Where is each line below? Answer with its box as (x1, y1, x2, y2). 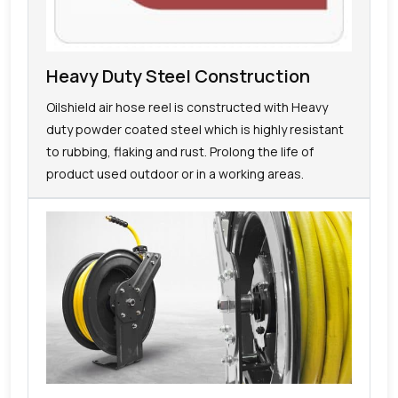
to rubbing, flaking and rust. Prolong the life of (46, 142, 314, 160)
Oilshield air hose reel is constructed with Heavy (46, 98, 328, 115)
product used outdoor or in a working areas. (46, 164, 304, 182)
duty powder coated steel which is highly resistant (46, 120, 344, 138)
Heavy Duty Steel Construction (46, 63, 310, 88)
